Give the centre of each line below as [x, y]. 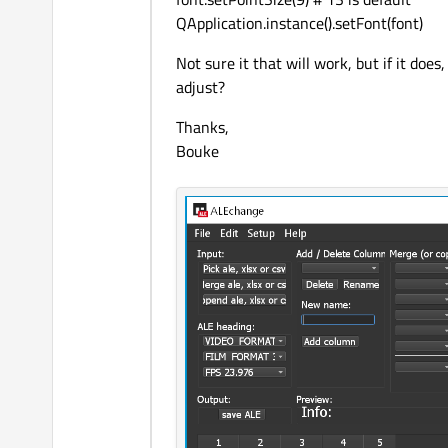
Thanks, [202, 127]
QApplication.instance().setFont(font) [299, 23]
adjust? [200, 87]
